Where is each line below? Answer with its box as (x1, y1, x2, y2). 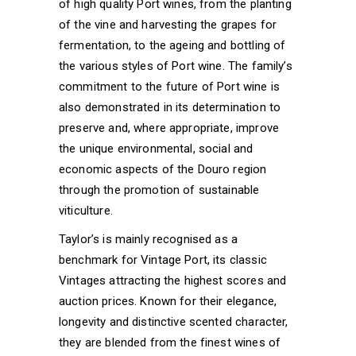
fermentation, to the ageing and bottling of (59, 37, 286, 52)
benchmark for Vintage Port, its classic (59, 252, 267, 267)
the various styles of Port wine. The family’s (59, 58, 292, 73)
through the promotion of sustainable (59, 182, 260, 197)
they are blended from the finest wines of (59, 335, 281, 350)
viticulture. (59, 203, 113, 218)
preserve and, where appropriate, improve (59, 120, 279, 135)
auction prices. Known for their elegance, (59, 293, 277, 308)
